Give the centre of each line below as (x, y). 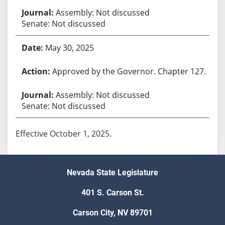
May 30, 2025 (69, 47)
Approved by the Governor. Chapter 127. (129, 71)
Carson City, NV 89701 (113, 213)
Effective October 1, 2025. (63, 133)
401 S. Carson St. (113, 193)
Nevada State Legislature (113, 173)
